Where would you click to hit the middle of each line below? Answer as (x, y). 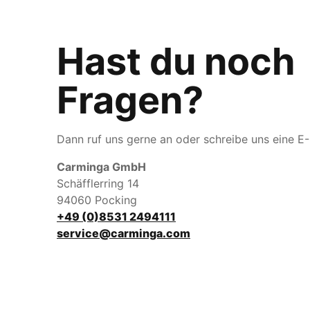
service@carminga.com (124, 233)
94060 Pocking (97, 200)
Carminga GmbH (101, 167)
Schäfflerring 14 (98, 183)
